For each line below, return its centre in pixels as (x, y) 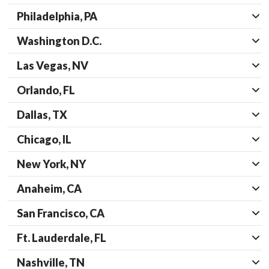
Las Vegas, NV (53, 66)
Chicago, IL (44, 140)
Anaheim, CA (49, 189)
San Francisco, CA (61, 213)
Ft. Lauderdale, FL (62, 238)
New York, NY (51, 164)
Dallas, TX (42, 115)
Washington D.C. (59, 41)
